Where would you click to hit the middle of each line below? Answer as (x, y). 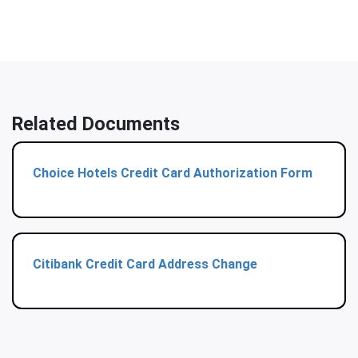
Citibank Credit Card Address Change (145, 265)
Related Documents (96, 124)
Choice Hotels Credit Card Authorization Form (173, 173)
